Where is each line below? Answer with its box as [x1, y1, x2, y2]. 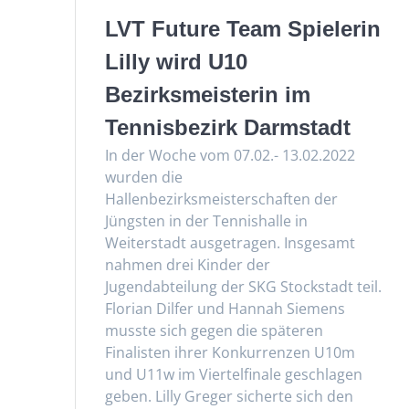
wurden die [105, 166, 184, 187]
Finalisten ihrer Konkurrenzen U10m [105, 341, 356, 362]
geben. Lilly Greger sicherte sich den [105, 385, 354, 406]
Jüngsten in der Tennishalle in [105, 210, 309, 231]
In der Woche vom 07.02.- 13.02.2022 [105, 144, 356, 165]
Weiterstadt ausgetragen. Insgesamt [105, 232, 356, 253]
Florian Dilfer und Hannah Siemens [105, 298, 346, 319]
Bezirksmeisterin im [105, 81, 311, 107]
